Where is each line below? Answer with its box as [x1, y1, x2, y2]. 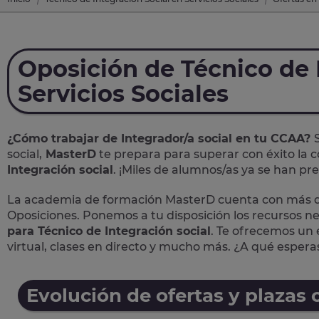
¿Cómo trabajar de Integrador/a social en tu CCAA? [7, 131, 314, 145]
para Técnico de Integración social [7, 224, 211, 238]
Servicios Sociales [18, 79, 229, 108]
